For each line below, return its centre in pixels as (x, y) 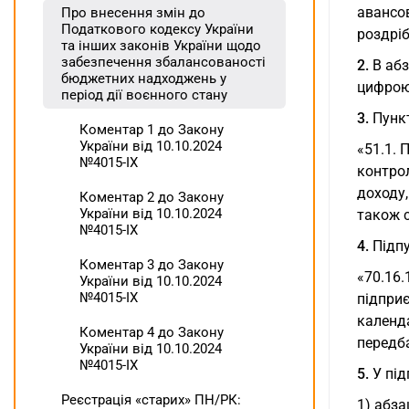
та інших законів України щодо (161, 46)
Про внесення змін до (133, 13)
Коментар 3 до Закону (152, 265)
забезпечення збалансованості (163, 63)
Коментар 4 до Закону (152, 333)
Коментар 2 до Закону (152, 198)
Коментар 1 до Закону (152, 130)
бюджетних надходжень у (144, 79)
